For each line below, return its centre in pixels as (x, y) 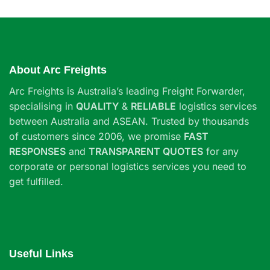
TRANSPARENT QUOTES (146, 151)
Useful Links (41, 253)
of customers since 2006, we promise (96, 136)
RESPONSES (37, 151)
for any (221, 151)
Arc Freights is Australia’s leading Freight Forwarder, (127, 91)
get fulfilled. (36, 181)
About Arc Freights (58, 70)
